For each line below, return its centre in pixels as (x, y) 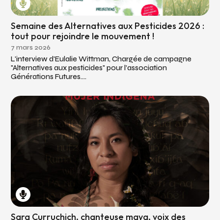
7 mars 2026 (31, 47)
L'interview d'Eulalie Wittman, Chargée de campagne (101, 59)
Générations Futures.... (49, 76)
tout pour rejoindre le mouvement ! (83, 36)
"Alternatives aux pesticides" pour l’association (89, 68)
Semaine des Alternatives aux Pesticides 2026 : (108, 26)
